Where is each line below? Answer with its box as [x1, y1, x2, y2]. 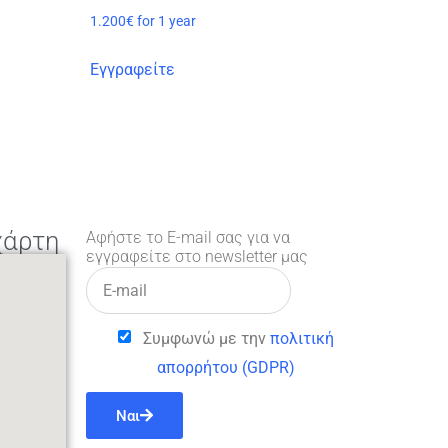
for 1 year [137, 13, 197, 30]
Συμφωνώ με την [135, 328, 270, 348]
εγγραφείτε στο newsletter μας [86, 247, 308, 267]
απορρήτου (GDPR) [157, 357, 295, 377]
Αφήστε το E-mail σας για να [86, 228, 290, 248]
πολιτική [270, 328, 334, 348]
